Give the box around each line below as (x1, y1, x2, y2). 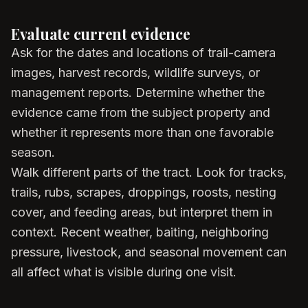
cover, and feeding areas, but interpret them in (11, 205, 272, 219)
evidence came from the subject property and (11, 105, 270, 120)
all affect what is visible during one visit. (11, 265, 236, 279)
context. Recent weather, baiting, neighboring (11, 225, 269, 239)
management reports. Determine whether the (11, 85, 265, 100)
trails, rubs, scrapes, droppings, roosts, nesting (11, 185, 276, 199)
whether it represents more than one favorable (11, 125, 274, 140)
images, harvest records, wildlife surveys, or (11, 65, 260, 80)
